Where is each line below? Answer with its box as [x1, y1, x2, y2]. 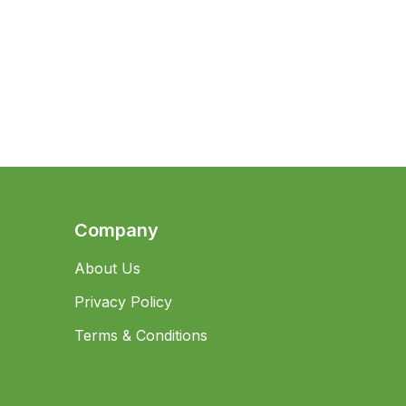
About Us [73, 259, 140, 277]
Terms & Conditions [73, 326, 208, 344]
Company [73, 219, 159, 241]
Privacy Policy [73, 293, 172, 311]
